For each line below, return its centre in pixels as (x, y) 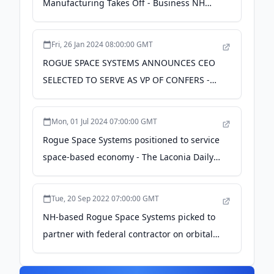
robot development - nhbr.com (105, 251)
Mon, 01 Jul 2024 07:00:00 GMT (104, 121)
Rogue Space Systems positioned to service (131, 140)
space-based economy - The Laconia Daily (128, 157)
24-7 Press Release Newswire (102, 97)
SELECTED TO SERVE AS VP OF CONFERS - (126, 80)
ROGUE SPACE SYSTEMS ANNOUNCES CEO (129, 63)
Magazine (63, 20)
